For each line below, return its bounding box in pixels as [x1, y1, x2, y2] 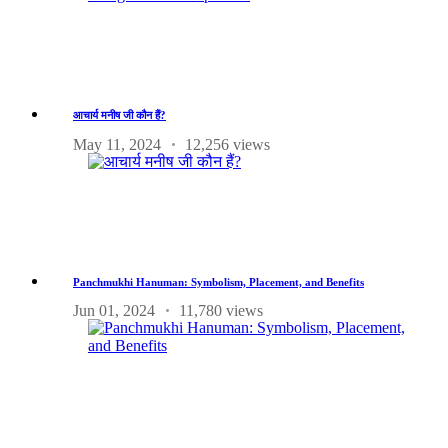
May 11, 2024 [73, 135, 161, 153]
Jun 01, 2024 [73, 301, 155, 319]
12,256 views [185, 135, 270, 153]
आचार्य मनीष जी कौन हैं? [73, 108, 166, 121]
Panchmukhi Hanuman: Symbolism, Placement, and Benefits [73, 275, 364, 288]
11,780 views [179, 301, 263, 319]
